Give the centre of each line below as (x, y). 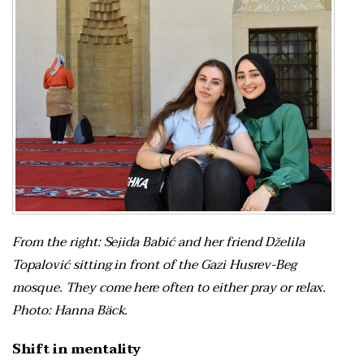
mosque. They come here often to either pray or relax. (169, 287)
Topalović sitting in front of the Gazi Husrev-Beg (154, 264)
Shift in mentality (77, 349)
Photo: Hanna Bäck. (74, 310)
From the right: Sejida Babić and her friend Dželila (158, 242)
